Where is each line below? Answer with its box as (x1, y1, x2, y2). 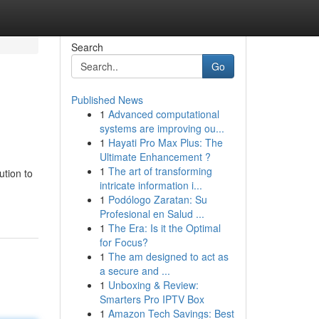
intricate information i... (99, 178, 202, 192)
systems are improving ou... (99, 121, 224, 135)
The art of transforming (108, 164, 212, 178)
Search (70, 40, 103, 54)
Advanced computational (108, 107, 219, 121)
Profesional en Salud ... (99, 206, 204, 221)
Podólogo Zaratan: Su (108, 192, 207, 206)
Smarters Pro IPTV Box (99, 292, 204, 306)
